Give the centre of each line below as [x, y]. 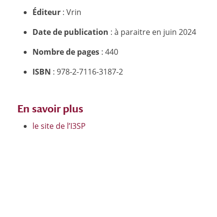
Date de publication [70, 32]
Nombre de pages [66, 52]
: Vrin [71, 12]
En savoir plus [50, 108]
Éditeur [46, 12]
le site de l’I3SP [59, 126]
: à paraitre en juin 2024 [152, 32]
